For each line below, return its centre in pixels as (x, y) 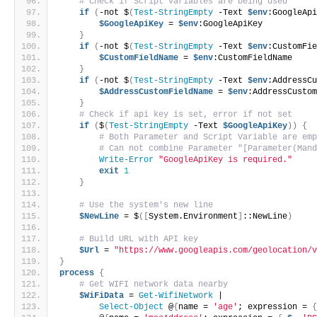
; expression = (275, 307)
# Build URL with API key (139, 239)
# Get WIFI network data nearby (154, 284)
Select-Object (132, 307)
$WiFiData (102, 295)
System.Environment (194, 216)
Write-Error (127, 160)
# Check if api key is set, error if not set (186, 114)
